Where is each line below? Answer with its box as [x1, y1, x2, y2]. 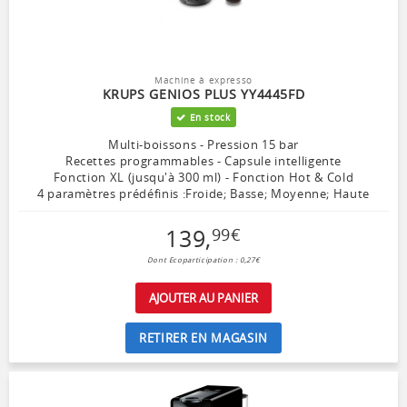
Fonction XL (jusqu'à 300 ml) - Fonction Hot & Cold [53, 169, 354, 186]
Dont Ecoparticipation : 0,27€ [146, 255, 261, 265]
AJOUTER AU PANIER [149, 290, 258, 307]
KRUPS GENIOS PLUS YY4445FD [102, 85, 305, 104]
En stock [185, 111, 231, 124]
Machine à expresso [154, 74, 253, 87]
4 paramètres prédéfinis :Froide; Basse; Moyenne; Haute [36, 185, 371, 203]
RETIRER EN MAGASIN [139, 330, 268, 347]
